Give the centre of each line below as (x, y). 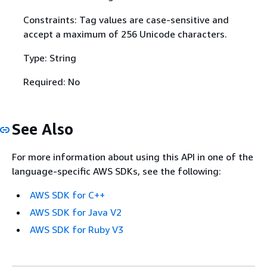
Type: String (49, 58)
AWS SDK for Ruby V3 (77, 230)
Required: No (51, 81)
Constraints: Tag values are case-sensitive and (126, 19)
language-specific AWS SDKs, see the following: (117, 171)
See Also (43, 129)
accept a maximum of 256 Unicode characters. (125, 34)
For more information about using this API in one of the (133, 157)
